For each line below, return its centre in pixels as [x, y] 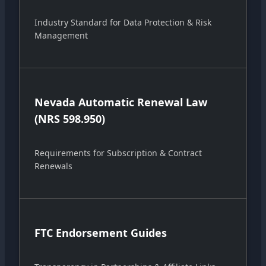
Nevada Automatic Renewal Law [121, 102]
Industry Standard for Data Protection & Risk [123, 23]
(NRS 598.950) [70, 119]
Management [61, 36]
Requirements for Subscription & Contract [118, 153]
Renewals [53, 166]
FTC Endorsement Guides [101, 233]
